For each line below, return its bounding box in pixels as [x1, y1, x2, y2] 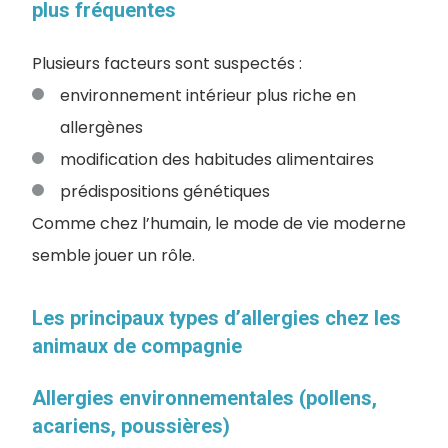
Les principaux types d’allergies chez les [32, 306, 401, 330]
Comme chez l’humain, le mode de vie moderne [32, 212, 406, 235]
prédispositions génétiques [60, 180, 270, 203]
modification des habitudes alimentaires [60, 148, 374, 171]
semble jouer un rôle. [32, 244, 195, 267]
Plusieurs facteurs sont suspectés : [32, 52, 302, 75]
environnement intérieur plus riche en [60, 84, 356, 107]
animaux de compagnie [32, 334, 242, 358]
